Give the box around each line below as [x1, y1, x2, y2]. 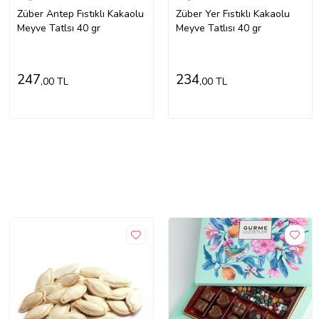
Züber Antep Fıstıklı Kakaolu [16, 7, 144, 21]
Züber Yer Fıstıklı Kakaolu [175, 7, 290, 21]
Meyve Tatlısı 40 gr [175, 21, 261, 36]
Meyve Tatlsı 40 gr [16, 21, 100, 36]
